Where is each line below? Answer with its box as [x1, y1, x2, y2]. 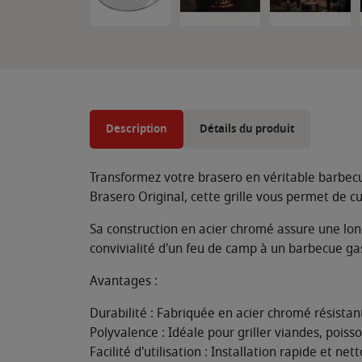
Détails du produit [200, 120, 294, 137]
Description [106, 120, 167, 137]
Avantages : [90, 271, 158, 291]
